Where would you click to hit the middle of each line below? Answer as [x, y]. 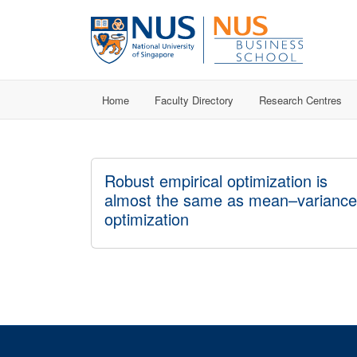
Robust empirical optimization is [216, 180]
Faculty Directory [194, 100]
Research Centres [300, 100]
